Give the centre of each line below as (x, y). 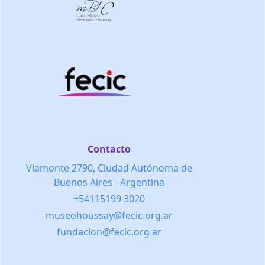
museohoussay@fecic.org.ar (109, 216)
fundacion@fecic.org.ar (109, 232)
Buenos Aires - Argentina (109, 182)
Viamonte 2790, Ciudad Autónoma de (109, 168)
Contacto (109, 149)
